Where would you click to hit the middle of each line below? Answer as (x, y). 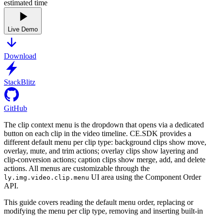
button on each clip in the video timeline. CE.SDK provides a (98, 134)
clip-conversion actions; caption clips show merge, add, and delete (105, 160)
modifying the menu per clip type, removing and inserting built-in (103, 211)
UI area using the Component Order (145, 177)
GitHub (15, 108)
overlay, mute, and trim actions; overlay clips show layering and (101, 151)
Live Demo (23, 30)
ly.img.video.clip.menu (46, 178)
